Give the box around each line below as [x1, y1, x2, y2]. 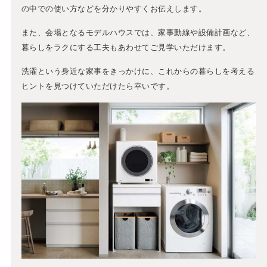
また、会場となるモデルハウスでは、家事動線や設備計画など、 [21, 27, 255, 37]
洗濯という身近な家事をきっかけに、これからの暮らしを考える [21, 66, 255, 76]
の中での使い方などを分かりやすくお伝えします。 [21, 4, 207, 13]
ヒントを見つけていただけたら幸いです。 [21, 81, 175, 91]
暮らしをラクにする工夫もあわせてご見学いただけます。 [21, 42, 231, 52]
